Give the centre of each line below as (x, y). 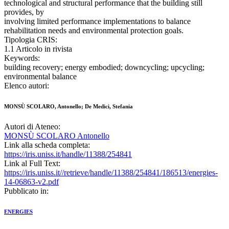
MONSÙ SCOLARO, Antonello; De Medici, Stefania (68, 107)
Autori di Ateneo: (32, 127)
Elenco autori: (27, 86)
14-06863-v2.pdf (31, 182)
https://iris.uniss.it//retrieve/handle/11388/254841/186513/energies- (111, 173)
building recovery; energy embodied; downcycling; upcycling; (104, 67)
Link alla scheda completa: (47, 145)
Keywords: (22, 58)
